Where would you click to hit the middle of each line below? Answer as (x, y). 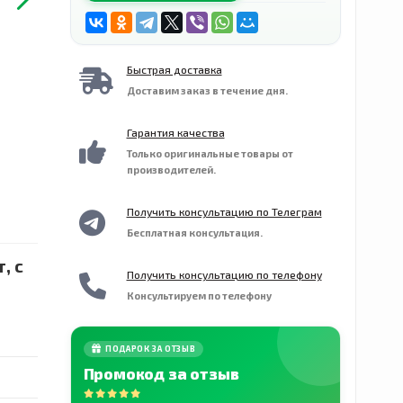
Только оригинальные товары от (210, 153)
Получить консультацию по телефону (224, 274)
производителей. (171, 170)
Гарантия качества (175, 132)
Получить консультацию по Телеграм (224, 211)
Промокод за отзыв (161, 373)
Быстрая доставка (174, 69)
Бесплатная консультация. (194, 233)
